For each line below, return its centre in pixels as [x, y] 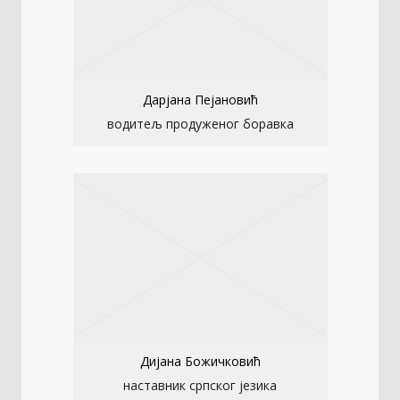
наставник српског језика [200, 386]
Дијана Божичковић [200, 362]
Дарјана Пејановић [200, 100]
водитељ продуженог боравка [200, 124]
